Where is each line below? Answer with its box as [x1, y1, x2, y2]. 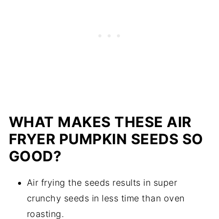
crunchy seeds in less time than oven [26, 193, 185, 204]
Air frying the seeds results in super [26, 177, 177, 188]
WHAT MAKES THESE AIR [8, 113, 192, 131]
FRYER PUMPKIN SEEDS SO [8, 131, 203, 148]
